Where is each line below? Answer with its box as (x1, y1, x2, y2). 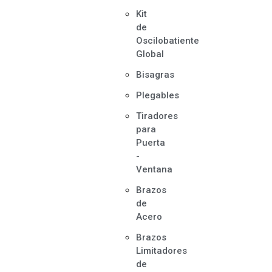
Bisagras (136, 69, 175, 80)
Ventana (136, 164, 173, 175)
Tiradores (136, 110, 178, 121)
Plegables (136, 90, 180, 101)
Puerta (136, 137, 166, 148)
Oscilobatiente (136, 35, 200, 46)
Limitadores (136, 245, 188, 256)
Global (136, 49, 165, 59)
